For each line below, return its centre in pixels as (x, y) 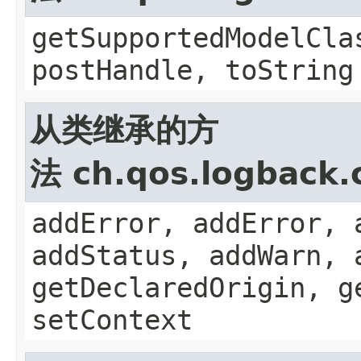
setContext (112, 320)
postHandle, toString (193, 70)
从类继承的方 (124, 130)
